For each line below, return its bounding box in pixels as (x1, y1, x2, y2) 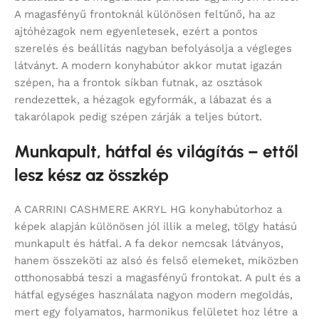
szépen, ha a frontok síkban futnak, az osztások (14, 76, 263, 90)
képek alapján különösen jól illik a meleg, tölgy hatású (14, 220, 297, 234)
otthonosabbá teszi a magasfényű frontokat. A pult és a (14, 271, 300, 285)
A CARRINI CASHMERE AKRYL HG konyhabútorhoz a (14, 203, 282, 216)
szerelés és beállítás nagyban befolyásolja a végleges (14, 42, 292, 56)
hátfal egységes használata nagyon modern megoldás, (14, 288, 293, 302)
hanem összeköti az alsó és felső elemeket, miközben (14, 254, 298, 268)
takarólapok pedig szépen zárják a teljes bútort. (14, 110, 262, 124)
